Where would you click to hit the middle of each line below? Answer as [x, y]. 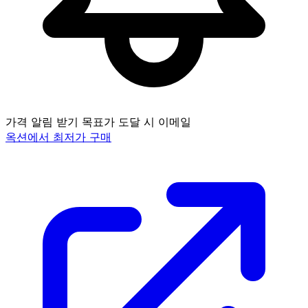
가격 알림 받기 [44, 121]
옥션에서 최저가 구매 [58, 136]
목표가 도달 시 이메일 [136, 121]
